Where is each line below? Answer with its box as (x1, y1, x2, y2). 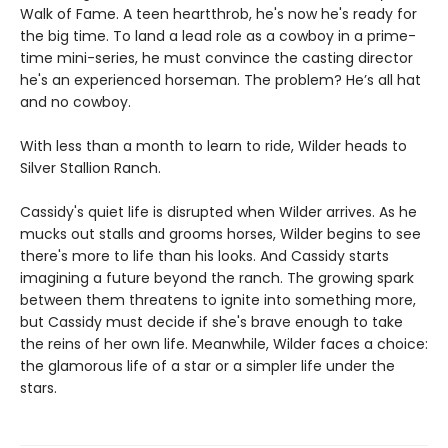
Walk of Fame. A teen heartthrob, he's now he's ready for (20, 4, 417, 25)
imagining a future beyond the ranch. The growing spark (20, 268, 414, 289)
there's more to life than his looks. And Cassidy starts (20, 246, 389, 267)
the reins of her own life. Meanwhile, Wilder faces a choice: (20, 334, 428, 355)
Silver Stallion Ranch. (20, 158, 161, 179)
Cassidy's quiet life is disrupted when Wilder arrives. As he (20, 202, 417, 223)
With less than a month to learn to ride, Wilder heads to (20, 136, 407, 157)
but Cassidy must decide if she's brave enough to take (20, 312, 403, 333)
